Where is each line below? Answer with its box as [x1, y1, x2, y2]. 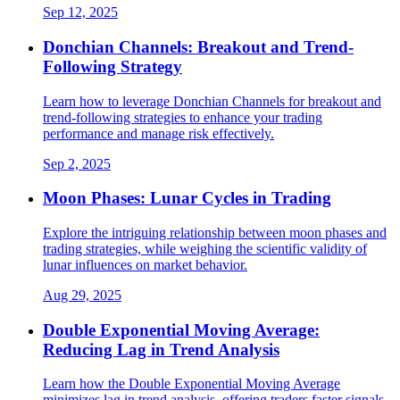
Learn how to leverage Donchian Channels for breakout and [43, 93, 381, 109]
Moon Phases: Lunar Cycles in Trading [43, 188, 331, 208]
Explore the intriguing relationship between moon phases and [43, 224, 387, 240]
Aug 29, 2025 [43, 287, 121, 303]
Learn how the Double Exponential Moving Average [43, 376, 340, 392]
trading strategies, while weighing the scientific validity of [43, 240, 367, 256]
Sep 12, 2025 [43, 4, 118, 21]
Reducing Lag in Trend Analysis [43, 339, 279, 359]
